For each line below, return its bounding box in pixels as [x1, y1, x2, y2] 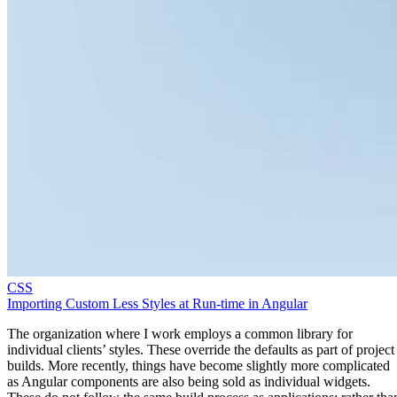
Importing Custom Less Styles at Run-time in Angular [7, 296, 307, 312]
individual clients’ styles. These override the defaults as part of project [7, 342, 394, 358]
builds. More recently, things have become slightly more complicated [7, 358, 390, 374]
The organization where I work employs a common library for [7, 326, 353, 342]
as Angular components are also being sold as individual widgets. [7, 374, 370, 390]
